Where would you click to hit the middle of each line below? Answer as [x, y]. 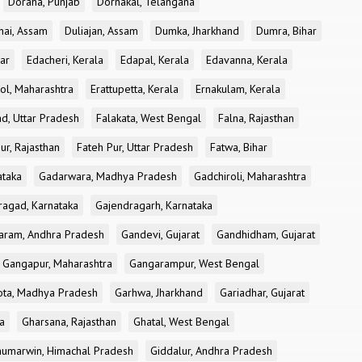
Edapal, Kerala [155, 60]
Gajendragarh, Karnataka [154, 205]
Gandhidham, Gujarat [266, 234]
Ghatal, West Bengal [181, 322]
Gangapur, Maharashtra [57, 263]
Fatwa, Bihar [239, 147]
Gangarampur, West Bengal [194, 263]
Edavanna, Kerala [247, 60]
